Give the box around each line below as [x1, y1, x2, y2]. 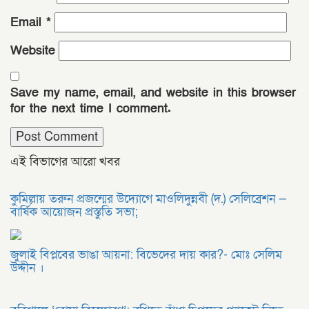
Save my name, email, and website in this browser [10, 85, 296, 101]
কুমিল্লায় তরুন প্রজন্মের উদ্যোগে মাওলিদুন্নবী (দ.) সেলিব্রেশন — [10, 191, 287, 207]
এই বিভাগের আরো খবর [10, 154, 120, 170]
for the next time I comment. [10, 101, 171, 117]
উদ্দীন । [10, 260, 44, 276]
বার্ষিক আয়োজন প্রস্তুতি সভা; [10, 204, 138, 220]
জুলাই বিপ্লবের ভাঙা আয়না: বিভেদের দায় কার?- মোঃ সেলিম [10, 247, 282, 263]
